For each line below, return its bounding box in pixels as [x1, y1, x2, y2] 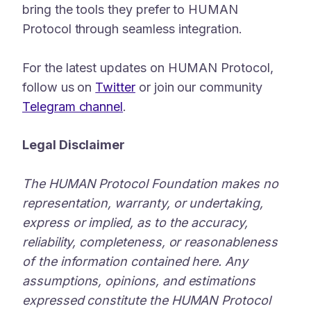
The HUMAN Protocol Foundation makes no [22, 176, 278, 192]
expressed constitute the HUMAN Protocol [22, 293, 271, 308]
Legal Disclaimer [22, 137, 126, 153]
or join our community [135, 79, 262, 94]
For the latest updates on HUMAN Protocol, [22, 60, 274, 75]
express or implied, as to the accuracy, [22, 215, 248, 230]
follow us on [22, 79, 96, 94]
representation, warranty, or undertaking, [22, 196, 263, 211]
